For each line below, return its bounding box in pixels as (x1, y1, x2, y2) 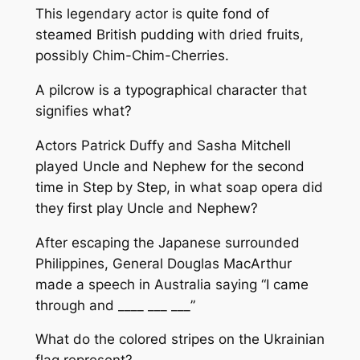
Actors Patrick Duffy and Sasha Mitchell (35, 137, 291, 153)
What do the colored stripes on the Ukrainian (35, 331, 325, 348)
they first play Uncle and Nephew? (35, 199, 258, 216)
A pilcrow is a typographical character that (35, 82, 307, 99)
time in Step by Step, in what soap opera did (35, 178, 323, 195)
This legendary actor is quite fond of (35, 6, 269, 22)
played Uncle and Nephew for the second (35, 157, 305, 174)
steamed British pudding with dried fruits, (35, 27, 304, 43)
